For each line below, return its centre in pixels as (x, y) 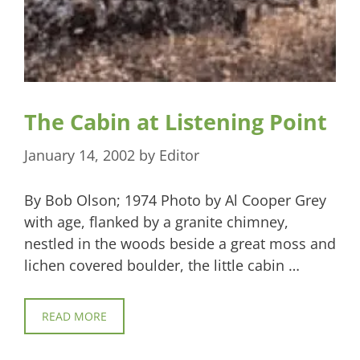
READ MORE (74, 316)
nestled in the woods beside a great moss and (180, 243)
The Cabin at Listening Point (176, 121)
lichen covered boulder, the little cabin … (162, 265)
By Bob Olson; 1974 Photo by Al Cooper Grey (175, 200)
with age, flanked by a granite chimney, (156, 221)
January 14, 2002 (80, 155)
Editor (179, 155)
